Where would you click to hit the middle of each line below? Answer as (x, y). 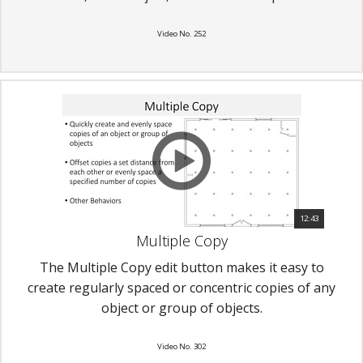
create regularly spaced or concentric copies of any (181, 288)
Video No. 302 (181, 347)
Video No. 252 (181, 33)
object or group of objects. (181, 308)
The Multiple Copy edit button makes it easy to (181, 268)
